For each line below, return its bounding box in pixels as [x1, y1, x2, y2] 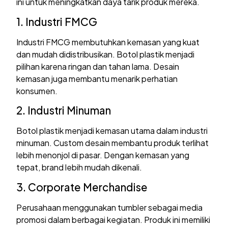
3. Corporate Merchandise [16, 180, 148, 194]
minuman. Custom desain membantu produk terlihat [16, 137, 209, 149]
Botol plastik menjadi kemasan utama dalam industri [16, 125, 208, 136]
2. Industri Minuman [16, 103, 111, 118]
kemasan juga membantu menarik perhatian [16, 73, 178, 84]
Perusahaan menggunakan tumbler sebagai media [16, 202, 203, 213]
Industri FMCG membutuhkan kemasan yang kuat [16, 36, 200, 47]
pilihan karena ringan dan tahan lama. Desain [16, 61, 180, 72]
